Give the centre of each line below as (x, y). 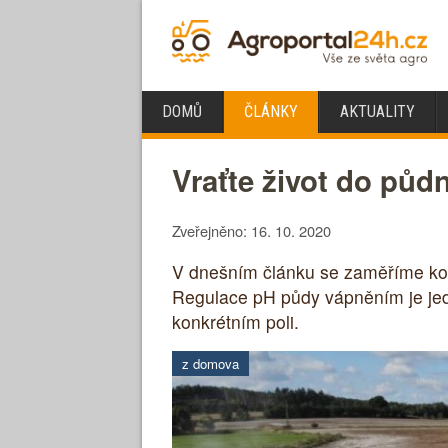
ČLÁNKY (271, 111)
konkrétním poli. (235, 321)
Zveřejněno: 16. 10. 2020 (251, 231)
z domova (210, 364)
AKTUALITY (377, 111)
